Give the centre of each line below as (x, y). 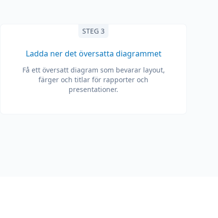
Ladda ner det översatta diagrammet (93, 54)
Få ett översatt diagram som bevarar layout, (93, 70)
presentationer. (93, 89)
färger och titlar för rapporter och (93, 80)
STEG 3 (93, 31)
